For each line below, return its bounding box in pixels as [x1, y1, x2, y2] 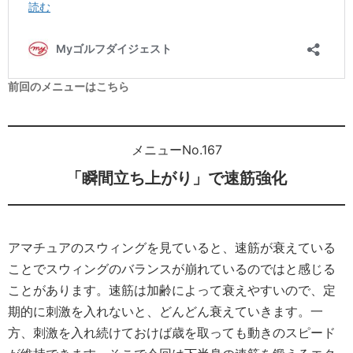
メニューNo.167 [131, 142, 222, 158]
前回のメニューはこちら [8, 80, 129, 94]
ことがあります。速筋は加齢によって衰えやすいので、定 [8, 282, 336, 299]
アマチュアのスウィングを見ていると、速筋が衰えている [8, 240, 336, 256]
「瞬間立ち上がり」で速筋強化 [66, 169, 287, 188]
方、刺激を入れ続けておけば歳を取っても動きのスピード [8, 325, 336, 341]
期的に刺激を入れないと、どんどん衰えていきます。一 [8, 303, 323, 320]
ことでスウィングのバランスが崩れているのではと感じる [8, 261, 336, 277]
